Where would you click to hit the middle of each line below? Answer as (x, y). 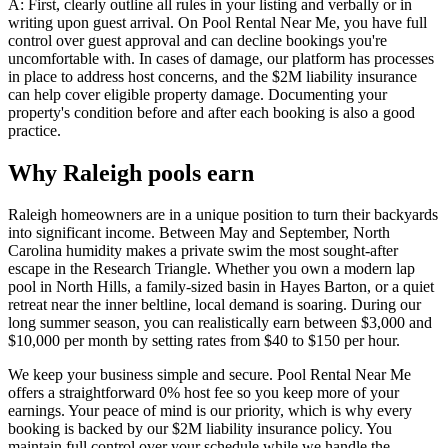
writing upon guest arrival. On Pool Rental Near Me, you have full (217, 22)
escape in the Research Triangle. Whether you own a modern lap (211, 269)
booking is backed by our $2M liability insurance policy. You (200, 429)
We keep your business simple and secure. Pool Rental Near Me (209, 375)
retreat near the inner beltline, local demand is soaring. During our (214, 305)
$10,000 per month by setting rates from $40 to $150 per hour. (204, 341)
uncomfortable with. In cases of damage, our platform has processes (221, 58)
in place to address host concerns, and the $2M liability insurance (212, 76)
